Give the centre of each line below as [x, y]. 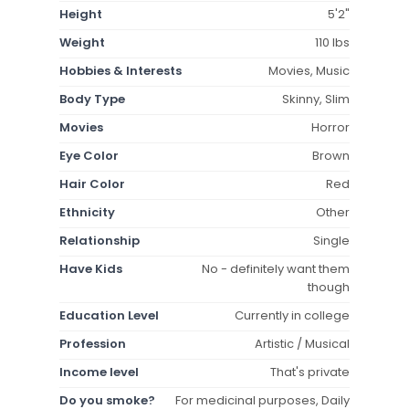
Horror [330, 127]
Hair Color [92, 184]
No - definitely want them [276, 268]
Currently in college [292, 315]
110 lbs [332, 42]
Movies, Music [309, 70]
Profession [93, 343]
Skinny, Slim [316, 99]
